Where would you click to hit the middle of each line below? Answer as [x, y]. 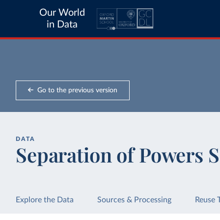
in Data [62, 25]
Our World [62, 13]
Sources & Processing [135, 200]
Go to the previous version [77, 90]
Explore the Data [45, 200]
